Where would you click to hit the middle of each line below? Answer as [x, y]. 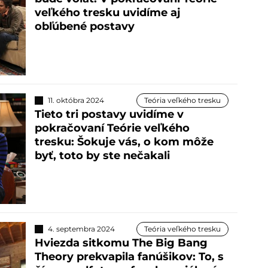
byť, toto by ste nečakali [102, 155]
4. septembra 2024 [81, 229]
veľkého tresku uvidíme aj [107, 13]
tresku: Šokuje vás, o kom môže [124, 141]
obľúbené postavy [84, 27]
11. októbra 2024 [76, 100]
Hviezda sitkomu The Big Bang [121, 243]
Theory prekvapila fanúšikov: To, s [129, 257]
